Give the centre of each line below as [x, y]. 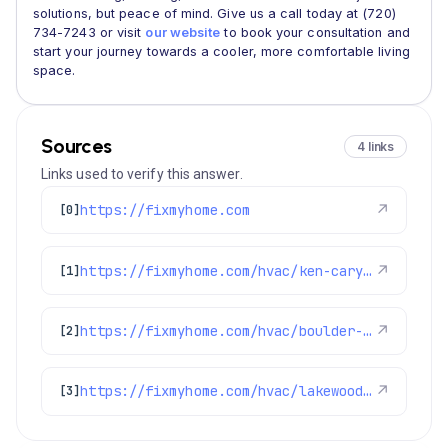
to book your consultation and [315, 32]
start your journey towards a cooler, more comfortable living [221, 51]
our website [183, 32]
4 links [375, 146]
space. [54, 70]
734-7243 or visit [89, 32]
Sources [76, 146]
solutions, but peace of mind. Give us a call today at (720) [214, 13]
